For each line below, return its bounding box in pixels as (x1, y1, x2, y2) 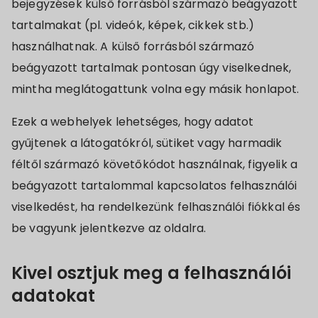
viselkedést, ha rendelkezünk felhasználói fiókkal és (11, 199, 301, 215)
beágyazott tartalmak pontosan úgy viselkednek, (11, 60, 292, 76)
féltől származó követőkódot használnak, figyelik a (11, 156, 298, 172)
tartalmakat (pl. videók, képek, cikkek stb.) (11, 17, 255, 33)
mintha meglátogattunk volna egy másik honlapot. (11, 81, 300, 97)
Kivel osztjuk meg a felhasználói (11, 261, 292, 285)
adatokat (11, 284, 96, 307)
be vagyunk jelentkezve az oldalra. (11, 220, 207, 236)
